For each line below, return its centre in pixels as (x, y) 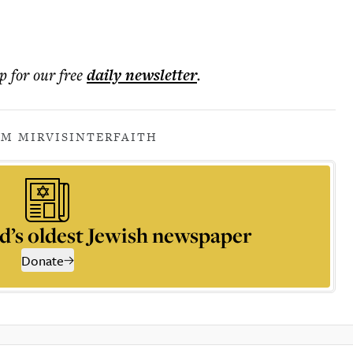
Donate (42, 260)
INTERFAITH (113, 137)
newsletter (159, 75)
